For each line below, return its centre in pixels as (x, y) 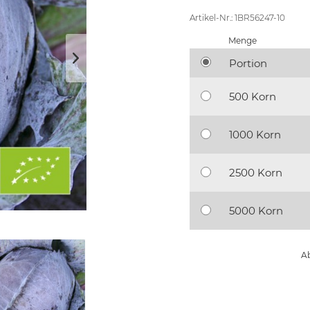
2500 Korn (255, 173)
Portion (248, 63)
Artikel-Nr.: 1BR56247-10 (237, 18)
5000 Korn (256, 211)
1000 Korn (255, 135)
